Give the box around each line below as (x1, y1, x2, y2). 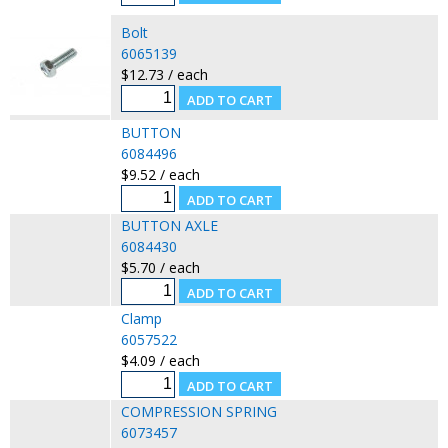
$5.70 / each (120, 257, 200, 277)
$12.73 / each (120, 64, 208, 84)
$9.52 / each (120, 164, 200, 184)
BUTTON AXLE (120, 215, 218, 235)
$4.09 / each (120, 350, 200, 370)
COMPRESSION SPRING (120, 401, 277, 421)
